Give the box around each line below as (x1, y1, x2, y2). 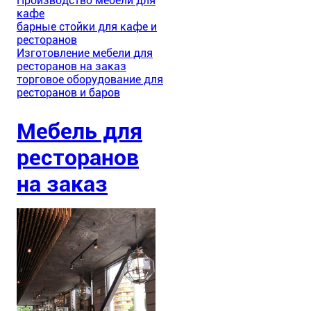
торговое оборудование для (17, 73, 163, 87)
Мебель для (17, 118, 142, 144)
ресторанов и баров (17, 86, 120, 100)
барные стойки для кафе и (17, 20, 157, 34)
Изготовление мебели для (17, 47, 153, 60)
